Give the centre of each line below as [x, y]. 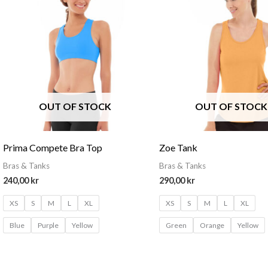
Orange [212, 225]
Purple [48, 225]
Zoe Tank [179, 147]
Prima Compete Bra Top [52, 147]
